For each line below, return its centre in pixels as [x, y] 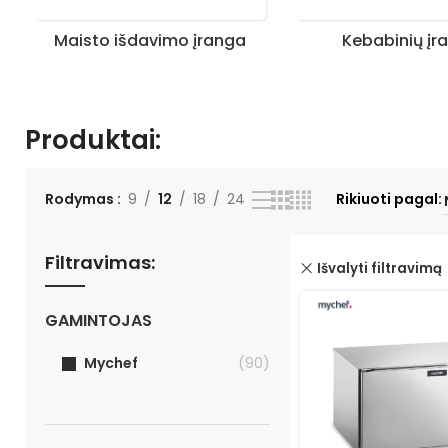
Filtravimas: [100, 262]
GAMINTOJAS [98, 320]
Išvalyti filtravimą [379, 268]
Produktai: [93, 140]
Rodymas [81, 199]
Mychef [111, 363]
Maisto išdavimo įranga [150, 40]
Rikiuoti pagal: [389, 199]
